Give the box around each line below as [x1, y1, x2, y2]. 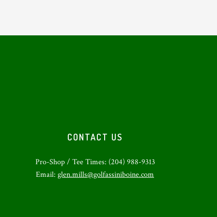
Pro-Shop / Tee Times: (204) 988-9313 [35, 156, 155, 167]
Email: [36, 169, 58, 180]
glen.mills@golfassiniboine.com [58, 169, 154, 180]
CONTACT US [67, 131, 123, 142]
